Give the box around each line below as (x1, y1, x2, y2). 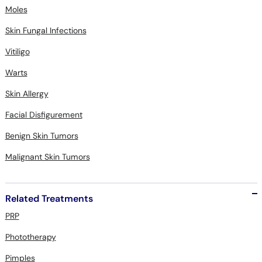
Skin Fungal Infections (5, 25, 87, 36)
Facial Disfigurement (5, 109, 82, 120)
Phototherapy (5, 231, 56, 242)
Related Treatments (5, 192, 93, 205)
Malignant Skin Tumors (5, 151, 90, 162)
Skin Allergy (5, 88, 49, 99)
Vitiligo (5, 46, 30, 57)
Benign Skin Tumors (5, 130, 78, 141)
